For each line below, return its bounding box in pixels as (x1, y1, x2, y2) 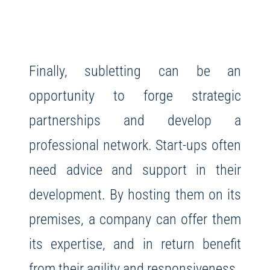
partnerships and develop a (28, 111, 242, 130)
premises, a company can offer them (28, 210, 242, 228)
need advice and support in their (28, 161, 242, 179)
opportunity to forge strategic (28, 87, 242, 105)
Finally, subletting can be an (28, 62, 242, 80)
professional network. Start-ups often (28, 136, 242, 154)
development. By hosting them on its (28, 186, 242, 204)
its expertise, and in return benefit (28, 235, 242, 253)
